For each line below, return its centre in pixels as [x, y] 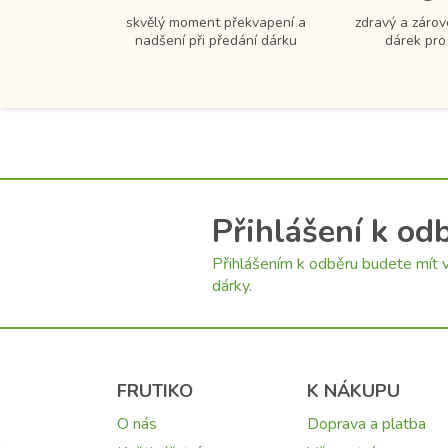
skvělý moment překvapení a [216, 23]
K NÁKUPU [353, 391]
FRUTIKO [155, 391]
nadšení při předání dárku [216, 41]
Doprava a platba [366, 424]
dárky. [232, 286]
